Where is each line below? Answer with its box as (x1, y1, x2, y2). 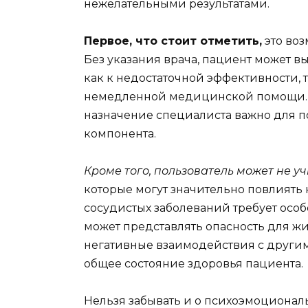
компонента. (84, 126, 156, 140)
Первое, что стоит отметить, (84, 34, 262, 47)
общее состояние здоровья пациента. (84, 257, 303, 271)
